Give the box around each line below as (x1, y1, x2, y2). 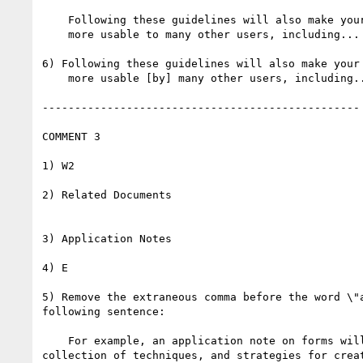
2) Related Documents (42, 188, 172, 201)
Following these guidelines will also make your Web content (42, 13, 68, 26)
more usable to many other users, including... (42, 28, 68, 41)
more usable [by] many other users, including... (42, 71, 68, 84)
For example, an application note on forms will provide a (42, 334, 68, 347)
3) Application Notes (42, 232, 172, 245)
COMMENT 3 (42, 130, 100, 143)
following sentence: (42, 305, 165, 318)
